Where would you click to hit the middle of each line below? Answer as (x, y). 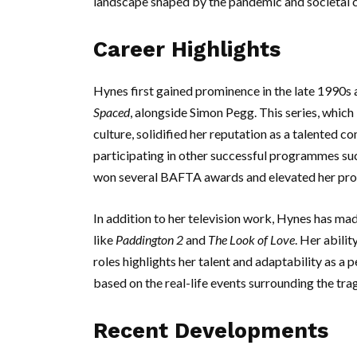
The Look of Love (251, 239)
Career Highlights (187, 49)
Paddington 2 (149, 239)
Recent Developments (211, 331)
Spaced (112, 112)
